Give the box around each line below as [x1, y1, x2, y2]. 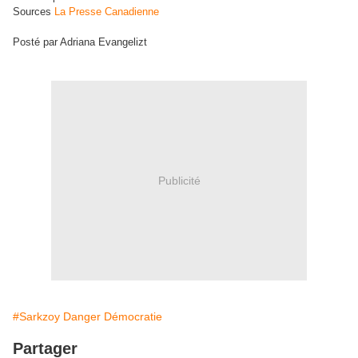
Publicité [157, 173, 201, 187]
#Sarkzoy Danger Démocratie [13, 310, 162, 323]
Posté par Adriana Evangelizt [13, 36, 147, 48]
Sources [13, 6, 51, 18]
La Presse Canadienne [54, 6, 159, 18]
